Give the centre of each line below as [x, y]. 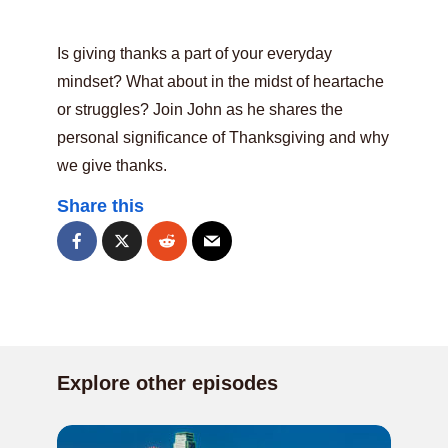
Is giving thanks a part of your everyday [194, 53]
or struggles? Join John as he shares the [200, 109]
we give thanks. [112, 165]
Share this [100, 206]
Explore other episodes [167, 383]
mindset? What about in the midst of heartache [220, 81]
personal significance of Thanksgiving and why [223, 137]
